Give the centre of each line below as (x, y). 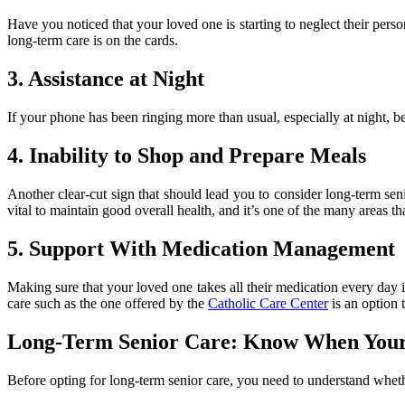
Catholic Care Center (268, 303)
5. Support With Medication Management (201, 248)
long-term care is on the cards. (93, 41)
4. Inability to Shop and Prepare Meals (187, 156)
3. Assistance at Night (106, 79)
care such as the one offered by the (108, 303)
